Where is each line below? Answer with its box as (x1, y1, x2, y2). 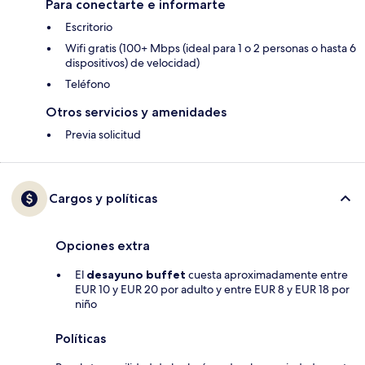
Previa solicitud (65, 127, 141, 143)
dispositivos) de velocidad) (65, 55, 200, 71)
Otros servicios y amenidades (46, 104, 226, 121)
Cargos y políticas (49, 191, 157, 207)
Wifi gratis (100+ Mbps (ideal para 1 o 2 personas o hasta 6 (65, 41, 356, 56)
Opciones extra (55, 238, 150, 254)
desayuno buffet (86, 267, 186, 283)
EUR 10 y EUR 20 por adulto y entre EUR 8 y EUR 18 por (75, 282, 350, 297)
